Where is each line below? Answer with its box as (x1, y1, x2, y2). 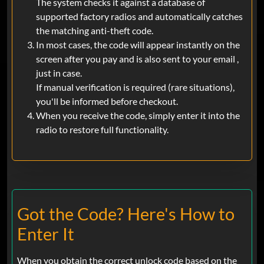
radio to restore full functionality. (36, 124, 169, 136)
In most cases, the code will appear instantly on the (36, 39, 240, 51)
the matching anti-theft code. (36, 25, 153, 37)
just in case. (36, 67, 82, 79)
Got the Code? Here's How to (17, 204, 235, 225)
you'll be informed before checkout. (36, 95, 178, 107)
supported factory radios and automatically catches (36, 11, 243, 22)
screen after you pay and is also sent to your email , (36, 53, 239, 65)
